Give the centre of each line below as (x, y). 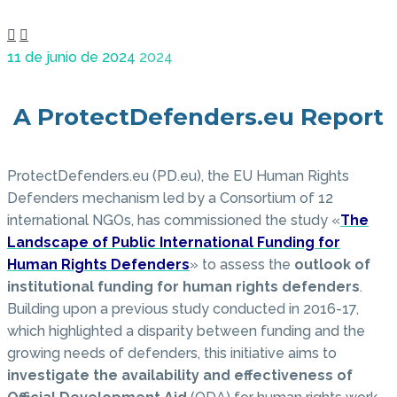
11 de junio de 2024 (71, 58)
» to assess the (240, 265)
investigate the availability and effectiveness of (180, 376)
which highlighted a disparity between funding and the (186, 331)
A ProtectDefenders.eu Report (198, 117)
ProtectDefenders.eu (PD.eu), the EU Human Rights (178, 176)
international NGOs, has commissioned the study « (174, 221)
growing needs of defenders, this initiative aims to (172, 354)
